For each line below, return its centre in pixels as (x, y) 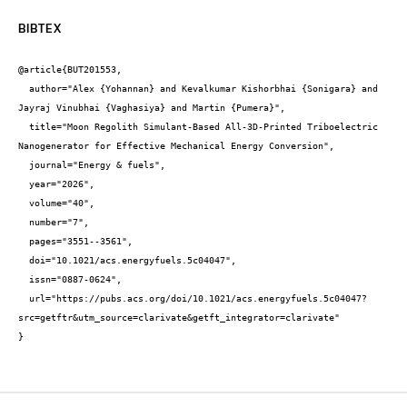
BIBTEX (40, 28)
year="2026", (24, 184)
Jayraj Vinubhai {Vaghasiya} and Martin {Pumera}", (152, 108)
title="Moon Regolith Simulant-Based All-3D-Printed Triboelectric (24, 127)
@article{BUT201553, (70, 70)
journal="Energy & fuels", (24, 165)
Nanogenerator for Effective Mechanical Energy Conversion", (176, 146)
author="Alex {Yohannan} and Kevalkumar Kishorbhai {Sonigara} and (24, 89)
